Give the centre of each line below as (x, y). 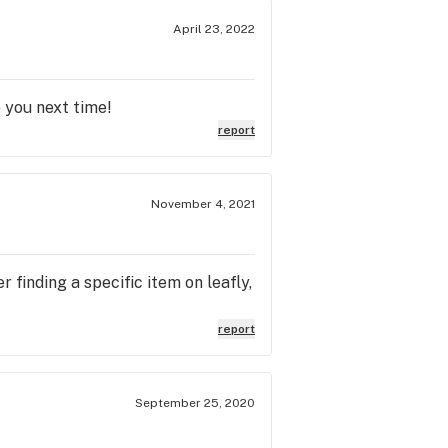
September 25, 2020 (195, 402)
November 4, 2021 (203, 203)
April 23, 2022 (214, 28)
